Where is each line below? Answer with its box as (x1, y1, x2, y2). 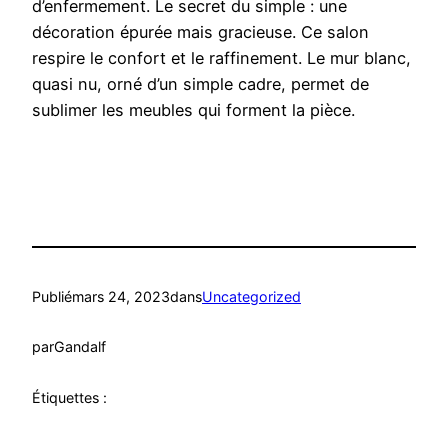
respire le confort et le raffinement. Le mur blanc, (32, 48, 411, 69)
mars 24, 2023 (72, 287, 170, 305)
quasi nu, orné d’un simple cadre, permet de (32, 74, 369, 95)
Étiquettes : (32, 388, 107, 406)
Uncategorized (202, 287, 301, 305)
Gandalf (54, 338, 106, 356)
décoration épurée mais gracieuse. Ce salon (32, 22, 369, 43)
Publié (32, 287, 72, 305)
